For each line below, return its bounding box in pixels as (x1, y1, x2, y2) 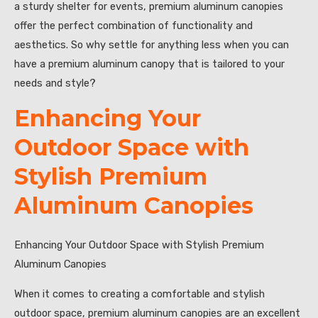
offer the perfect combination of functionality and (14, 19, 253, 33)
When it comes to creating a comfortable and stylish (14, 287, 265, 300)
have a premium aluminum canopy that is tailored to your (14, 57, 285, 71)
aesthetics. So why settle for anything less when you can (14, 38, 289, 52)
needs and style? (14, 77, 96, 90)
